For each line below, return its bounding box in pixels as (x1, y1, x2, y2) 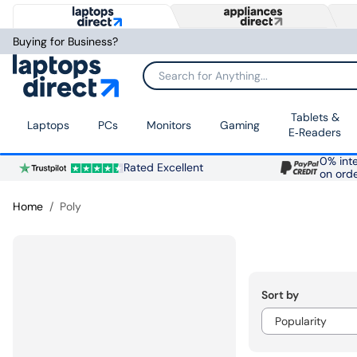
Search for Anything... (143, 74, 252, 88)
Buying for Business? (13, 34, 118, 49)
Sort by (261, 288, 299, 303)
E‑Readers (288, 125, 341, 140)
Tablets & (290, 110, 339, 125)
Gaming (220, 117, 260, 132)
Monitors (147, 117, 191, 132)
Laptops (27, 117, 69, 132)
